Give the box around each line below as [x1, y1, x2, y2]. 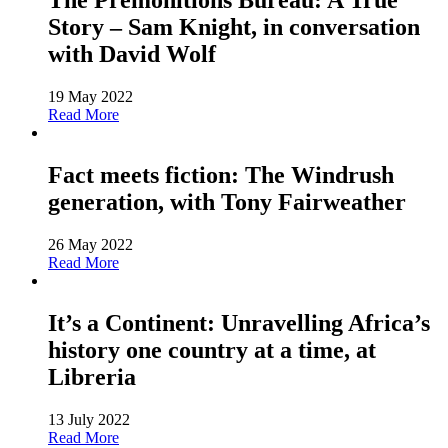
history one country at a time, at [48, 336, 376, 363]
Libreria [48, 363, 136, 390]
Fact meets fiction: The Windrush [48, 162, 394, 189]
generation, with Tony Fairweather [48, 189, 406, 216]
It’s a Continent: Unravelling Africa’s [48, 309, 430, 336]
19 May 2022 [48, 88, 133, 106]
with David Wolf [48, 41, 216, 68]
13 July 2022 [48, 410, 130, 428]
